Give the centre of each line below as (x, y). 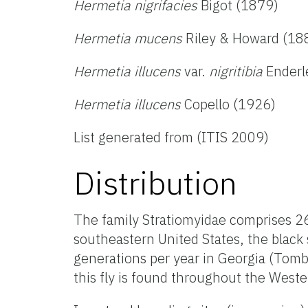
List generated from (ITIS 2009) (171, 137)
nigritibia (236, 71)
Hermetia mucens (128, 38)
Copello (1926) (228, 104)
